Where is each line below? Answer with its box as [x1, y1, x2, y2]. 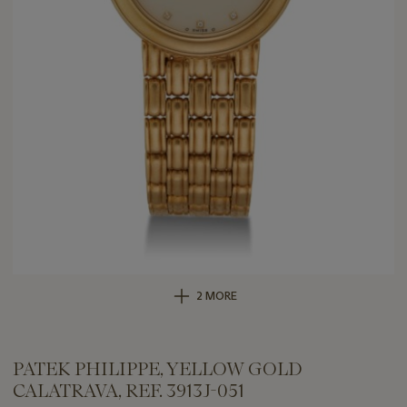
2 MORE [195, 289, 237, 303]
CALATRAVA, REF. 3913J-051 [13, 380, 244, 402]
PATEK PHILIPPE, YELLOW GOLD [13, 358, 303, 381]
